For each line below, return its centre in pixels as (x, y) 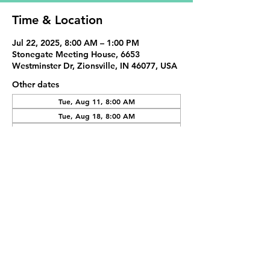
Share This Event (58, 210)
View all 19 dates (46, 143)
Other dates (36, 84)
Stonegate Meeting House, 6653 (76, 54)
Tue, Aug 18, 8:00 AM (96, 116)
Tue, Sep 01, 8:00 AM (96, 130)
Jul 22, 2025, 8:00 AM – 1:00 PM (76, 43)
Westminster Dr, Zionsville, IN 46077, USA (95, 66)
